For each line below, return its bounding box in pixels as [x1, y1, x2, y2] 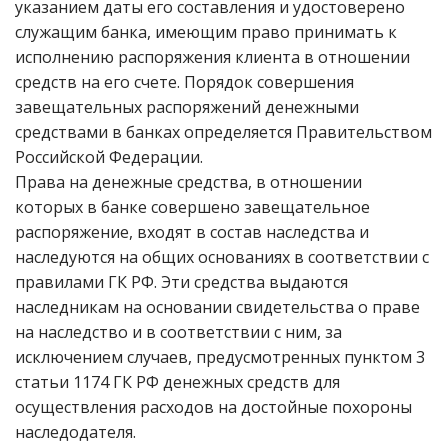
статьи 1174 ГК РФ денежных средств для [15, 371, 340, 393]
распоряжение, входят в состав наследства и [15, 221, 369, 243]
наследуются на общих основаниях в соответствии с [15, 246, 429, 268]
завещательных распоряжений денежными [15, 96, 359, 118]
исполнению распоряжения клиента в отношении [15, 46, 410, 68]
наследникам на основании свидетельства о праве [15, 296, 420, 318]
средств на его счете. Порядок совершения [15, 71, 354, 93]
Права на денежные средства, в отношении [15, 171, 362, 193]
